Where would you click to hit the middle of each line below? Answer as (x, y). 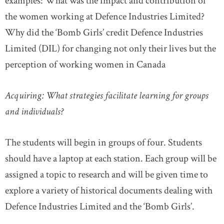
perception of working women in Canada (85, 64)
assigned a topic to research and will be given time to (106, 174)
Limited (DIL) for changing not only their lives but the (110, 48)
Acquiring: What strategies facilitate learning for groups (107, 95)
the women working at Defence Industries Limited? (105, 16)
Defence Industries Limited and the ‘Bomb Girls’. (100, 206)
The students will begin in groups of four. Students (103, 142)
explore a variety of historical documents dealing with (109, 190)
